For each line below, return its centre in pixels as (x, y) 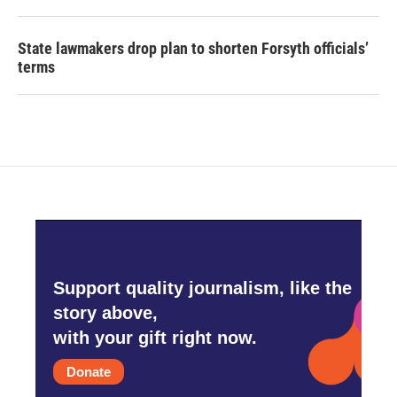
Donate (89, 372)
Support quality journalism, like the (202, 288)
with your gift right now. (155, 338)
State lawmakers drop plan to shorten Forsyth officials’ (193, 48)
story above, (105, 313)
